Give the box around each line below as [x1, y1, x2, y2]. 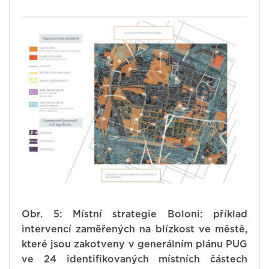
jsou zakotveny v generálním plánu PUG [50, 240, 248, 250]
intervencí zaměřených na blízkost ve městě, [22, 225, 247, 235]
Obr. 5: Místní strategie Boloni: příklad [22, 210, 247, 220]
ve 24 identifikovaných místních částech [22, 255, 247, 265]
